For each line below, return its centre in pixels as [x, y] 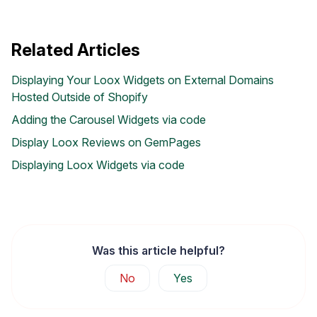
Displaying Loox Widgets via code [98, 165]
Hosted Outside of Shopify [80, 97]
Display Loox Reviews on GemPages [106, 143]
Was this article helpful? [158, 251]
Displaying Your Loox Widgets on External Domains [143, 80]
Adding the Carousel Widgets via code [109, 120]
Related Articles [76, 50]
